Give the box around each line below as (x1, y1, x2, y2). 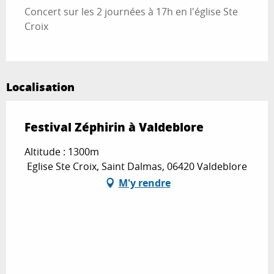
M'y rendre (118, 176, 171, 190)
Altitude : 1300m (24, 144, 99, 158)
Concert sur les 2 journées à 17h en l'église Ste (24, 4, 238, 18)
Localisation (6, 78, 75, 95)
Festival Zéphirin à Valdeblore (24, 118, 204, 135)
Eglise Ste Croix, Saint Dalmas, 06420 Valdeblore (27, 159, 247, 173)
